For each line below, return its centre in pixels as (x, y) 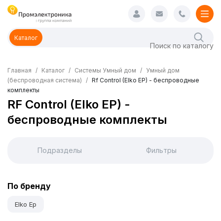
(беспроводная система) (45, 80)
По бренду (29, 186)
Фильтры (161, 150)
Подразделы (60, 150)
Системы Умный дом (105, 70)
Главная (19, 70)
